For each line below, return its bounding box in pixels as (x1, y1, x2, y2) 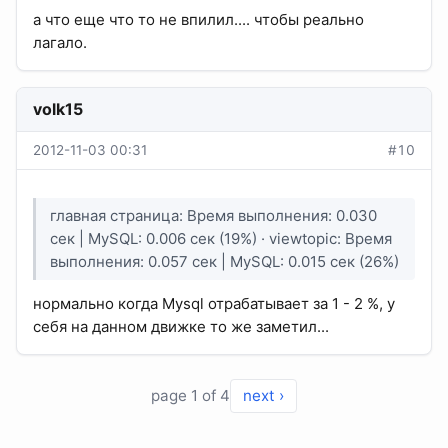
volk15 (33, 98, 83, 119)
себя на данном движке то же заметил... (33, 316, 329, 336)
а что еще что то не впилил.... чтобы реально (33, 9, 364, 29)
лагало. (33, 32, 87, 52)
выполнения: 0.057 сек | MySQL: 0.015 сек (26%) (50, 252, 400, 272)
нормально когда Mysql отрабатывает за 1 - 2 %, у (33, 293, 395, 313)
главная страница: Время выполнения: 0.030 (50, 206, 378, 226)
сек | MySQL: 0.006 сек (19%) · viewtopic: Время (50, 229, 393, 249)
